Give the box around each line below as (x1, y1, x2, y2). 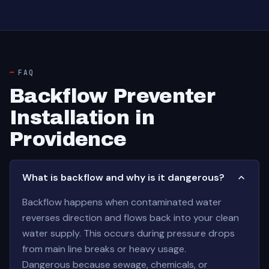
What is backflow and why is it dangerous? (22, 171, 225, 184)
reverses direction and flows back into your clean (22, 211, 239, 224)
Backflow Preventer (10, 85, 216, 107)
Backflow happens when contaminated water (22, 196, 222, 208)
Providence (10, 128, 127, 150)
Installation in (10, 107, 155, 128)
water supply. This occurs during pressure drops (22, 227, 235, 240)
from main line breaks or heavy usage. (22, 243, 186, 255)
